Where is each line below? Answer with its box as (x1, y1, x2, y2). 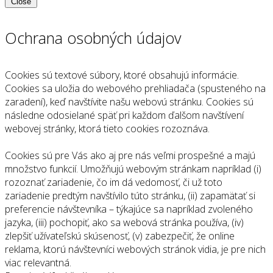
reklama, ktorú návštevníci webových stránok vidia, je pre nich (5, 242, 266, 256)
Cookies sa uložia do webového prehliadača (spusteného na (5, 81, 266, 95)
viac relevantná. (5, 255, 71, 269)
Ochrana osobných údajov (5, 27, 181, 49)
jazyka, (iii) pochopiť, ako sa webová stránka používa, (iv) (5, 215, 244, 229)
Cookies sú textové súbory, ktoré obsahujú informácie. (5, 68, 239, 82)
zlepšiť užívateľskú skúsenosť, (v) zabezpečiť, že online (5, 229, 235, 243)
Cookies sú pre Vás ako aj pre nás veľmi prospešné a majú (5, 148, 255, 162)
